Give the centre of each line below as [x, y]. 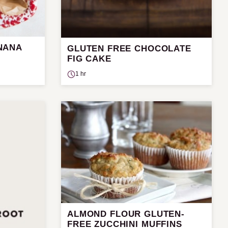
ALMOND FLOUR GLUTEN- [126, 214]
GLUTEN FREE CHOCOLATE [129, 49]
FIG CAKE [89, 59]
